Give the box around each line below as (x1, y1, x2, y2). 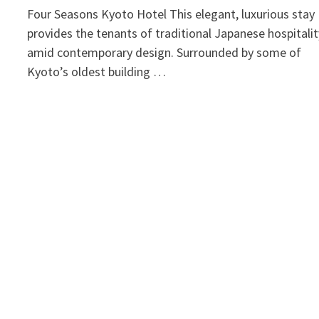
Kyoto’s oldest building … (27, 63, 167, 80)
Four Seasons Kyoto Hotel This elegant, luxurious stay (27, 6, 315, 22)
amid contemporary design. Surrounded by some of (27, 44, 302, 61)
